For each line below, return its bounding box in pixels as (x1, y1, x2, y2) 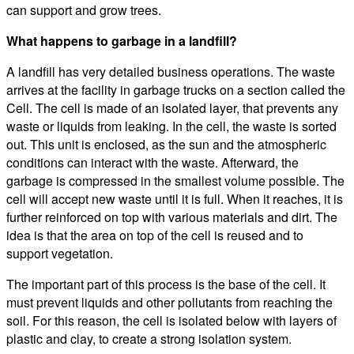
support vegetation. (6, 243, 113, 262)
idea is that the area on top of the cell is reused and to (6, 225, 303, 244)
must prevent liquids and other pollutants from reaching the (6, 292, 333, 311)
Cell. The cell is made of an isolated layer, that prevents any (6, 98, 338, 117)
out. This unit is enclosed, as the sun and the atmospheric (6, 134, 326, 153)
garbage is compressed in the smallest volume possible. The (6, 171, 345, 190)
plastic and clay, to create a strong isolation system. (6, 329, 292, 348)
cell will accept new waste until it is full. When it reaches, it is (6, 189, 343, 208)
